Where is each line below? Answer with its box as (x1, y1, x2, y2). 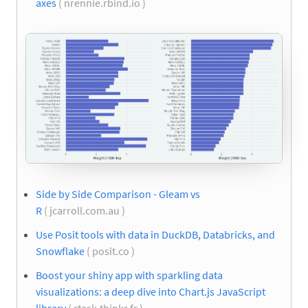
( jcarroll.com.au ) (42, 203, 127, 217)
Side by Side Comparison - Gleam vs (36, 186, 200, 201)
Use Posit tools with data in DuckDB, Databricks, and (36, 228, 275, 242)
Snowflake (36, 244, 85, 258)
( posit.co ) (85, 244, 137, 258)
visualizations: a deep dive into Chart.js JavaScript (36, 285, 265, 299)
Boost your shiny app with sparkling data (36, 268, 223, 283)
